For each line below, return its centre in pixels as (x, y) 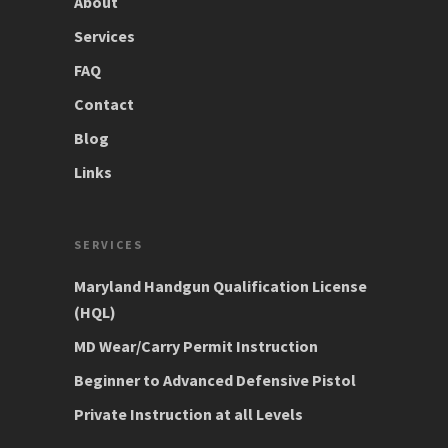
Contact (104, 104)
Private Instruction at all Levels (188, 414)
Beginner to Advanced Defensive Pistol (215, 380)
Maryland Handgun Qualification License (220, 286)
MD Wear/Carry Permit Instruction (196, 346)
